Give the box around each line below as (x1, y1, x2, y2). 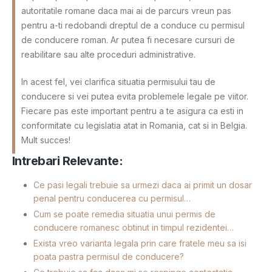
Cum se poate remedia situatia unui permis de (33, 208, 216, 219)
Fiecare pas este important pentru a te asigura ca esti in (21, 105, 243, 116)
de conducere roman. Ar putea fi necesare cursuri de (21, 34, 235, 45)
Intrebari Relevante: (12, 153, 123, 168)
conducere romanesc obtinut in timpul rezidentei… (33, 222, 234, 233)
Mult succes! (21, 134, 70, 145)
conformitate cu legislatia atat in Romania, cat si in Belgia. (21, 120, 247, 131)
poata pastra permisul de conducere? (33, 251, 184, 262)
